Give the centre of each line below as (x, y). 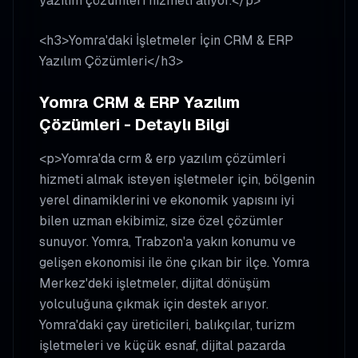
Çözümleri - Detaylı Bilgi (134, 125)
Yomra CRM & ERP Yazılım (139, 102)
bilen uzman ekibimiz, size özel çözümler (161, 221)
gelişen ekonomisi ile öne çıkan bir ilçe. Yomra (174, 263)
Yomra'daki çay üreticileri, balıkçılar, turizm (167, 325)
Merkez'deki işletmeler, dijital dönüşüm (155, 283)
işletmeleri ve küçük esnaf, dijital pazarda (162, 346)
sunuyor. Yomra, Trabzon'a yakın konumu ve (167, 242)
